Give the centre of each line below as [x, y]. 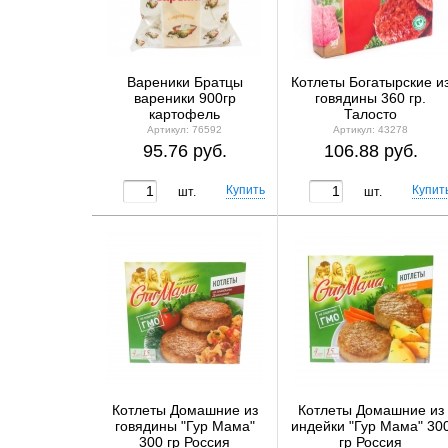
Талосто [370, 114]
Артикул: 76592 [184, 129]
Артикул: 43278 [370, 129]
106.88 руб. [370, 150]
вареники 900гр [184, 98]
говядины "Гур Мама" [184, 426]
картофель [184, 114]
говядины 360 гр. [370, 98]
